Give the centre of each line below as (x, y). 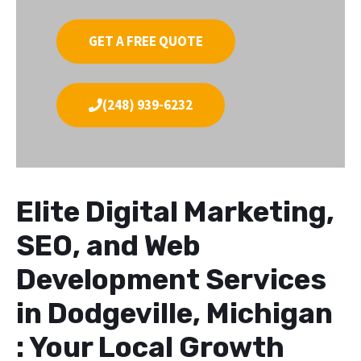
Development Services (171, 279)
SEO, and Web (108, 245)
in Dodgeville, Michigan (174, 313)
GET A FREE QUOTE (146, 41)
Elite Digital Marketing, (175, 212)
